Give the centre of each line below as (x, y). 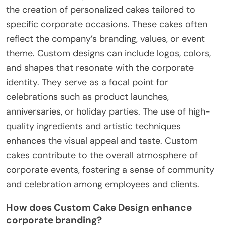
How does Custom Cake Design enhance (99, 207)
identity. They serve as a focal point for (87, 82)
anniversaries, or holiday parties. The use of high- (108, 111)
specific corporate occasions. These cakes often (107, 24)
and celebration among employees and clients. (103, 184)
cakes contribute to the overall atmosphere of (102, 155)
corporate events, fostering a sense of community (110, 170)
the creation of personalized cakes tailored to (101, 9)
